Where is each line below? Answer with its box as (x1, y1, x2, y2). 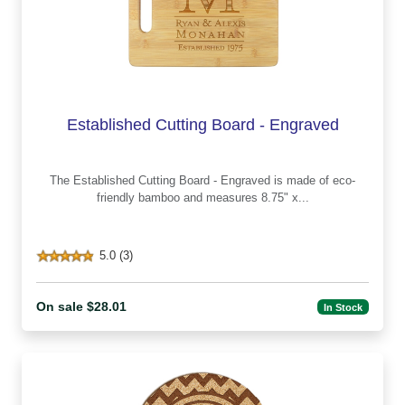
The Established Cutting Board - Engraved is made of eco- (50, 174, 73, 188)
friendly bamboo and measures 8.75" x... (96, 191, 309, 205)
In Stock (324, 301, 363, 313)
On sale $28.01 (36, 299, 127, 315)
